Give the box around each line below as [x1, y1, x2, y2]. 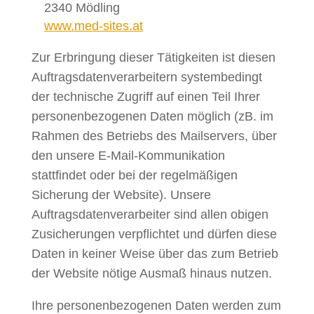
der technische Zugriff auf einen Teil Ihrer [31, 90, 260, 104]
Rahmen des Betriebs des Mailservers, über [31, 129, 277, 143]
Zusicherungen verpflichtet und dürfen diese [31, 227, 277, 241]
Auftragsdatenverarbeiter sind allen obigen [31, 207, 268, 221]
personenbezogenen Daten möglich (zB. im [31, 109, 273, 123]
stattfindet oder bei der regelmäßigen [31, 168, 238, 182]
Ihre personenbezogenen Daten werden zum [31, 299, 281, 313]
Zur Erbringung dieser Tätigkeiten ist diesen [31, 50, 275, 64]
